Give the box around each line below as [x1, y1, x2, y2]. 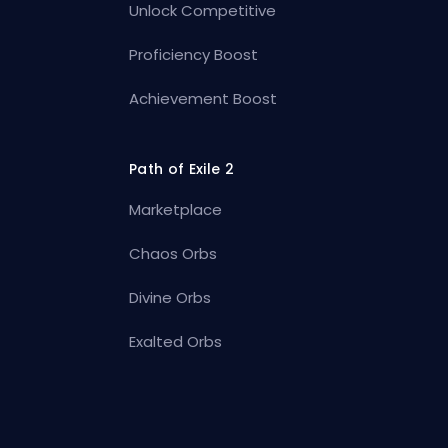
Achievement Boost [129, 88, 278, 110]
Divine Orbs [129, 287, 212, 309]
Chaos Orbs [129, 243, 218, 265]
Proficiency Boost [129, 44, 259, 66]
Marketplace [129, 199, 223, 221]
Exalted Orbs [129, 331, 223, 353]
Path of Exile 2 [129, 159, 234, 180]
